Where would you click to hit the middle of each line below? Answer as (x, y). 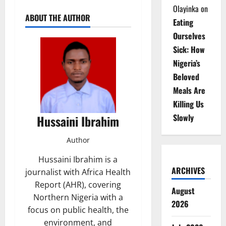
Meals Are (189, 90)
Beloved (186, 77)
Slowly (183, 118)
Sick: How (189, 49)
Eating (183, 22)
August (183, 191)
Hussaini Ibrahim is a (78, 160)
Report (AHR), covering (78, 185)
